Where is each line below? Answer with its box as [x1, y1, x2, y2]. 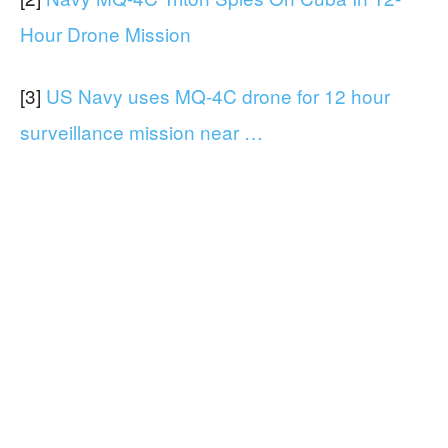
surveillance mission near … [20, 118, 263, 146]
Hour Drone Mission [20, 20, 191, 48]
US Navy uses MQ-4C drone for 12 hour [46, 82, 390, 110]
